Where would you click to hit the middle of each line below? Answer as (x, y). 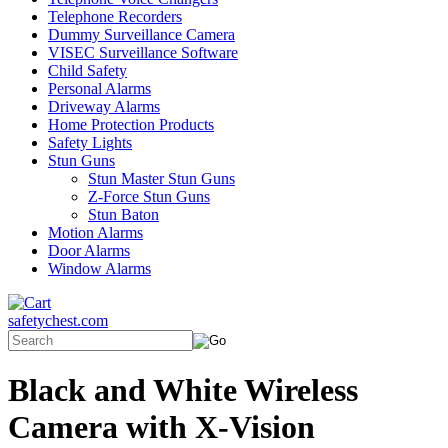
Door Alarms (89, 250)
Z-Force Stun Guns (149, 196)
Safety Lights (90, 142)
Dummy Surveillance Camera (141, 34)
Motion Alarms (95, 232)
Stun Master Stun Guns (161, 178)
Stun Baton (123, 214)
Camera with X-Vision (161, 427)
